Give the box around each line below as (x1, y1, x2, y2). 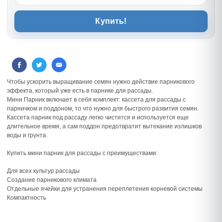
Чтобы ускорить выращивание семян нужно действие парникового (7, 78, 195, 85)
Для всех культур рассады (7, 167, 80, 174)
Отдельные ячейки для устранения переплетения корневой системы (7, 185, 203, 192)
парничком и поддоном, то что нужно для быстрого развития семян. (7, 105, 199, 112)
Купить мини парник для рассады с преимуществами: (7, 149, 158, 157)
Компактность (7, 194, 46, 201)
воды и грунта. (7, 131, 48, 139)
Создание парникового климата (7, 176, 97, 183)
